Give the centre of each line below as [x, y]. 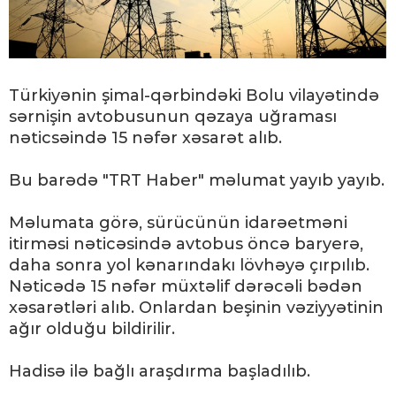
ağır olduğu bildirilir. [92, 329]
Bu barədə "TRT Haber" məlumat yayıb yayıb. [197, 181]
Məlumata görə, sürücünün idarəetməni [178, 223]
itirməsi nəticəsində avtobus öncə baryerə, [186, 244]
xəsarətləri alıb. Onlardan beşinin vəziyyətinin [196, 308]
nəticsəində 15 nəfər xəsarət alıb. [145, 138]
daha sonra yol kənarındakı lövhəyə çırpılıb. [189, 266]
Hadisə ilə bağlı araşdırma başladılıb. [160, 372]
